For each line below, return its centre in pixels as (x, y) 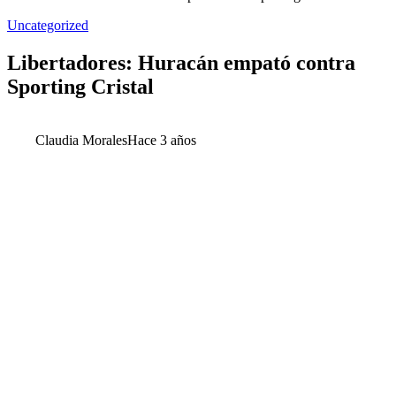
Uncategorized (48, 25)
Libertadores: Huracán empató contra (181, 62)
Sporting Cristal (80, 86)
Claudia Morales (81, 140)
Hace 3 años (162, 140)
